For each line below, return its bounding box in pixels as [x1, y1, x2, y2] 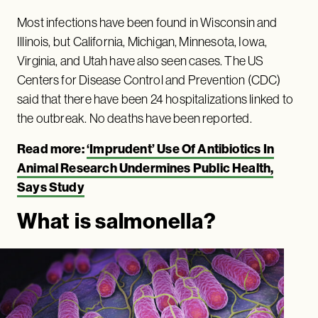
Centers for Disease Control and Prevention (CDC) [17, 71, 281, 88]
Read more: [17, 140, 87, 157]
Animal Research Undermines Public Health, [17, 159, 274, 176]
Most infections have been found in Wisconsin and [17, 13, 278, 31]
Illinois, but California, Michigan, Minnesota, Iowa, [17, 33, 268, 50]
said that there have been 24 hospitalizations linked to [17, 90, 293, 107]
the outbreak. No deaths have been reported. [17, 109, 254, 126]
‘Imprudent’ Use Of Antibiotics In [86, 140, 274, 157]
